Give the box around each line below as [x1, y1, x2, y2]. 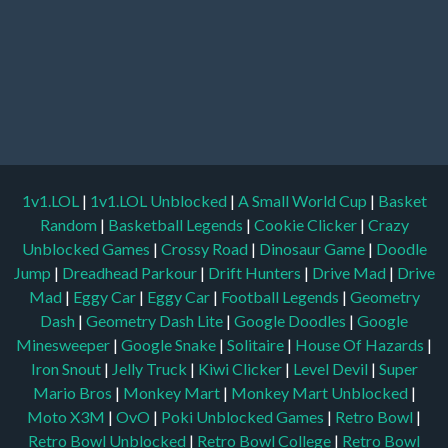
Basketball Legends [107, 214, 246, 234]
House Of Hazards [295, 334, 427, 354]
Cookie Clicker [253, 214, 360, 234]
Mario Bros [32, 382, 115, 402]
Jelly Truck [111, 358, 190, 378]
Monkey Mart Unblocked [230, 382, 411, 402]
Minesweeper [16, 334, 113, 354]
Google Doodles [234, 310, 349, 330]
